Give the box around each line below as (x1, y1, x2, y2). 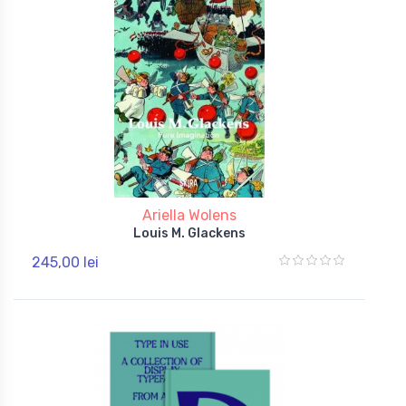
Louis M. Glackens (133, 225, 246, 241)
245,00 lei (32, 253, 99, 271)
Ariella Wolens (142, 206, 237, 224)
